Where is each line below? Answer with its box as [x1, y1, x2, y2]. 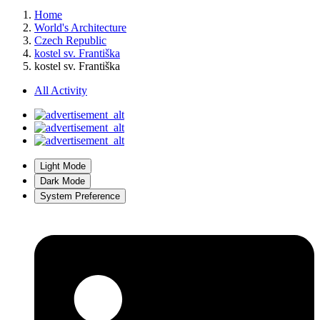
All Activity [34, 84, 87, 97]
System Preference [40, 191, 120, 202]
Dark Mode [40, 176, 85, 187]
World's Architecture [34, 21, 126, 34]
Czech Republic [34, 34, 106, 47]
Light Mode [40, 161, 86, 172]
